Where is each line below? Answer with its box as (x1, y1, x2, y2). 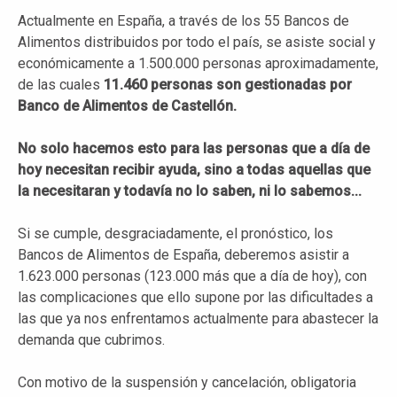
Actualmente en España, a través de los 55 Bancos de (18, 12, 349, 29)
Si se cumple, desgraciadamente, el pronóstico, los (18, 224, 333, 242)
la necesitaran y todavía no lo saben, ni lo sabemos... (18, 182, 362, 199)
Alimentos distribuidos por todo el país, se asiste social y (18, 33, 376, 51)
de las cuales (18, 75, 104, 93)
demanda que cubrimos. (18, 331, 165, 348)
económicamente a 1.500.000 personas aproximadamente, (18, 54, 378, 72)
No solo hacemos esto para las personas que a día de (18, 139, 370, 157)
